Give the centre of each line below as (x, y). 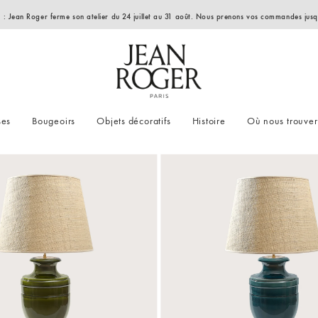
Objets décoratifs (134, 120)
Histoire (209, 120)
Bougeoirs (54, 120)
